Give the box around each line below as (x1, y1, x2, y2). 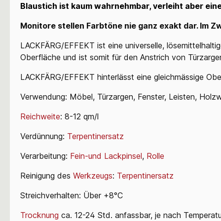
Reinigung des (20, 170, 73, 181)
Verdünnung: (20, 131, 67, 141)
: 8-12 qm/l (60, 111, 101, 121)
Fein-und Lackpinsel (70, 150, 142, 161)
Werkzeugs (73, 170, 112, 181)
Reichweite (20, 111, 60, 121)
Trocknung (20, 210, 59, 220)
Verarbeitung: (20, 150, 70, 161)
